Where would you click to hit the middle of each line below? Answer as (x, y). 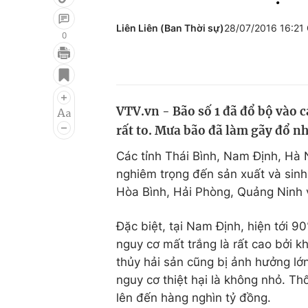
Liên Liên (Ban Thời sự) (170, 28)
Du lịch (210, 93)
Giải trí (40, 67)
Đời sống (216, 67)
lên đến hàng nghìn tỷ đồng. (194, 298)
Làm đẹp (216, 119)
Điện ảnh (46, 93)
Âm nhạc (46, 119)
